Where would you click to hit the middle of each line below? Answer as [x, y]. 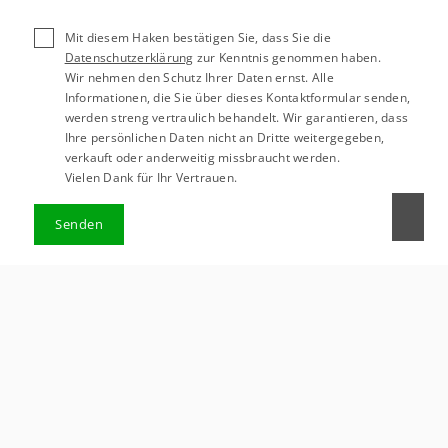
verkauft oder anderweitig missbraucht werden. [202, 157]
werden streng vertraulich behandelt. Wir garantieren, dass [236, 117]
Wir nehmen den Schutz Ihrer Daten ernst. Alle [199, 77]
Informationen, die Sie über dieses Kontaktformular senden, [237, 97]
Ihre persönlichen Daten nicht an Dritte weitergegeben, [224, 137]
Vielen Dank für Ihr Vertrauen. [151, 177]
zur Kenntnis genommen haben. [287, 57]
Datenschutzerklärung [129, 57]
